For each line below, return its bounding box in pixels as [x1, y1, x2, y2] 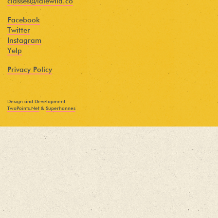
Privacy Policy [7, 66, 52, 73]
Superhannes [46, 106, 75, 111]
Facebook [7, 17, 40, 24]
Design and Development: [7, 99, 67, 104]
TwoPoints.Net [7, 106, 39, 111]
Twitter [7, 27, 30, 34]
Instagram [7, 37, 41, 44]
